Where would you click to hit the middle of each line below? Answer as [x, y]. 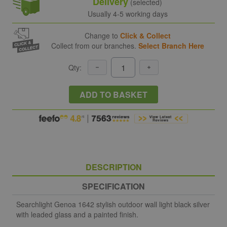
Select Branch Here [171, 45]
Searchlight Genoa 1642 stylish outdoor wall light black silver [113, 204]
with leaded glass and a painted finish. [77, 214]
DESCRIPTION [113, 167]
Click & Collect [145, 35]
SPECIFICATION [113, 186]
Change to [102, 35]
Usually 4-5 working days [127, 14]
